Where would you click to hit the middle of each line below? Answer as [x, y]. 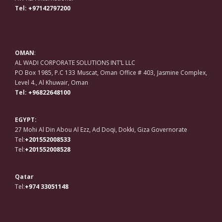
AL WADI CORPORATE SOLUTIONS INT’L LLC [75, 63]
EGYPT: [26, 120]
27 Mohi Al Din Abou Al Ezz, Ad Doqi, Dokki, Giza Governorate [101, 130]
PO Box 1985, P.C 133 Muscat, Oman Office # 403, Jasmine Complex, [111, 73]
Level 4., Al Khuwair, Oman [52, 83]
